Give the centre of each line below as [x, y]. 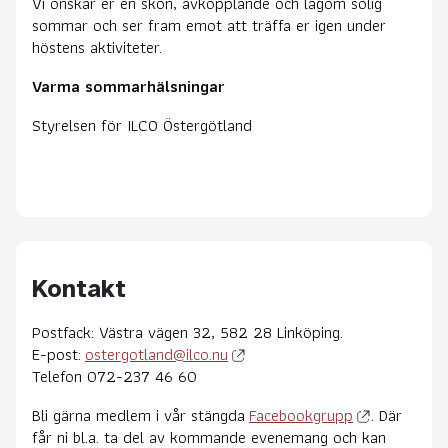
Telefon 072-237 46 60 [114, 375]
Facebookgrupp [301, 414]
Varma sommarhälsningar [128, 85]
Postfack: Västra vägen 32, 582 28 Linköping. [187, 331]
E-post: [58, 353]
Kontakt [79, 288]
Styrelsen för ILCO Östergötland [142, 124]
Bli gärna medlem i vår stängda [140, 414]
